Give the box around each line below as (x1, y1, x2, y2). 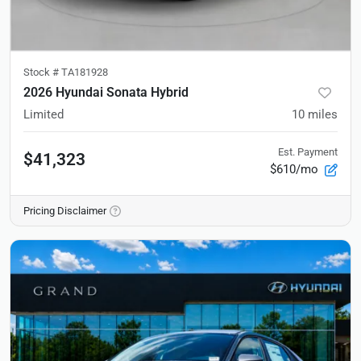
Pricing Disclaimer (23, 204, 106, 217)
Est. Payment (278, 145, 338, 158)
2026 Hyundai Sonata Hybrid (23, 84, 189, 100)
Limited (23, 106, 64, 122)
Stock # (23, 65, 61, 78)
